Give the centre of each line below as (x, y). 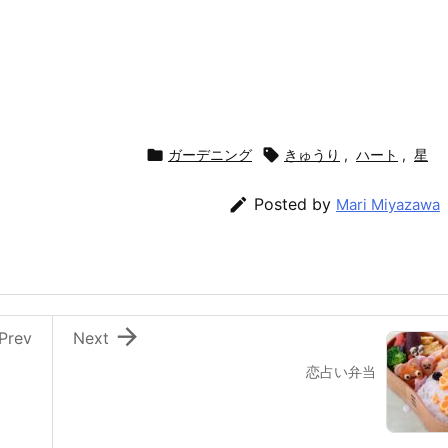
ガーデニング (210, 154)
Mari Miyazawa (388, 204)
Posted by (295, 203)
